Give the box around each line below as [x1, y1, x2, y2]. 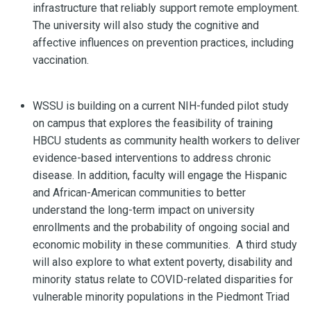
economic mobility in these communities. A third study [33, 237, 297, 251]
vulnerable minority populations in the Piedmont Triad [33, 289, 289, 303]
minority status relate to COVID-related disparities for [33, 272, 293, 286]
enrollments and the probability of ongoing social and [33, 220, 289, 234]
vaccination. [33, 53, 92, 67]
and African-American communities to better [33, 185, 246, 199]
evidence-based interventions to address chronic [33, 151, 271, 165]
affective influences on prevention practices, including [33, 35, 294, 49]
